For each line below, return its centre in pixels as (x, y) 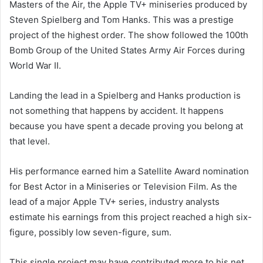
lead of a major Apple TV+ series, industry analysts (114, 201)
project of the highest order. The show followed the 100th (129, 35)
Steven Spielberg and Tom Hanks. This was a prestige (122, 19)
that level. (30, 141)
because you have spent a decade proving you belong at (126, 126)
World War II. (35, 65)
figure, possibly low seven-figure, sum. (90, 232)
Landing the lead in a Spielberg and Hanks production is (125, 95)
